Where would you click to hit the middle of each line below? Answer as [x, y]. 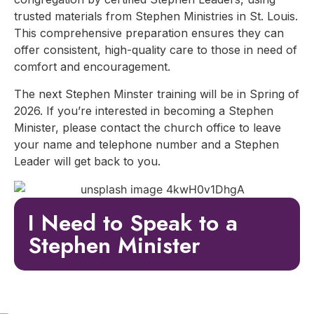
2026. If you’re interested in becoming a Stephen [144, 110]
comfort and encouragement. [92, 67]
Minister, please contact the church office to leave [148, 127]
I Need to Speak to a [133, 223]
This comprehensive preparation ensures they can [149, 33]
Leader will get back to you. [87, 161]
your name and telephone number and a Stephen [146, 144]
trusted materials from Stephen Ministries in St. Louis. [156, 16]
